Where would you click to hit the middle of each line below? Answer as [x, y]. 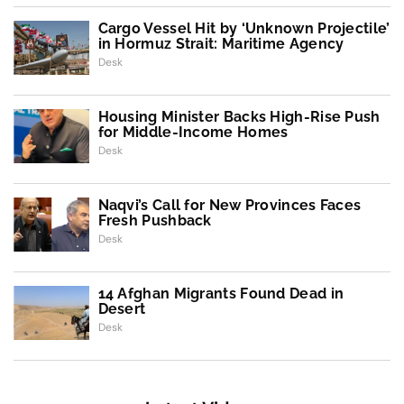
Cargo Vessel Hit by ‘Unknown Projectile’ [244, 28]
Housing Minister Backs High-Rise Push [239, 116]
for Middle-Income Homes [193, 132]
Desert [122, 308]
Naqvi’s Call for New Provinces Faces [230, 205]
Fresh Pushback [155, 220]
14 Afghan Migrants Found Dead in [221, 293]
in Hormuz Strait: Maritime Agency [221, 43]
